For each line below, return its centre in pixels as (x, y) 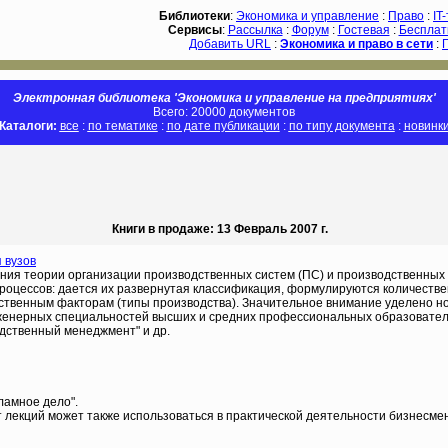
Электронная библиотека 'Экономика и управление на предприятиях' (224, 98)
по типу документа (341, 126)
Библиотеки (194, 16)
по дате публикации (223, 126)
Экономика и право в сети (356, 44)
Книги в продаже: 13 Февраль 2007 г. (219, 229)
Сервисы (194, 30)
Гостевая (363, 30)
